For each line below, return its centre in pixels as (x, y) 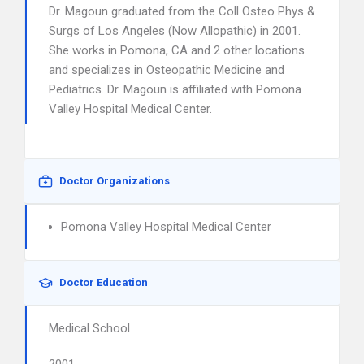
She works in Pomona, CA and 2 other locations (177, 50)
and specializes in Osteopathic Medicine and (167, 70)
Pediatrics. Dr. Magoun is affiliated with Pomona (175, 89)
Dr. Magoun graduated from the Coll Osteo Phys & (182, 11)
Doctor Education (104, 282)
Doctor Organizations (115, 181)
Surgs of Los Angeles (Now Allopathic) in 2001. (175, 31)
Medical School (89, 328)
